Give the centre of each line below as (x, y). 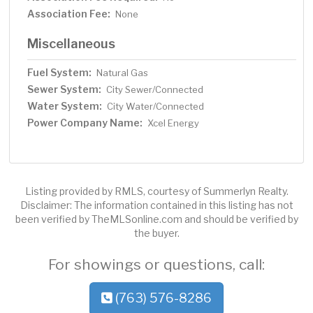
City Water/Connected (156, 107)
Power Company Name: (85, 123)
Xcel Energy (174, 123)
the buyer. (156, 233)
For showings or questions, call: (156, 265)
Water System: (65, 106)
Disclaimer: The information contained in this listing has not (156, 205)
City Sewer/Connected (155, 90)
